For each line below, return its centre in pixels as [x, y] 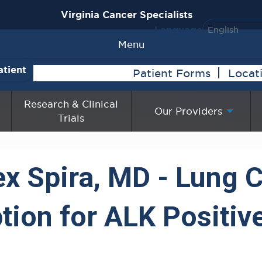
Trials [71, 118]
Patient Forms [172, 73]
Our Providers [189, 111]
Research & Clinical [71, 104]
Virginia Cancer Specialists [126, 15]
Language [178, 30]
